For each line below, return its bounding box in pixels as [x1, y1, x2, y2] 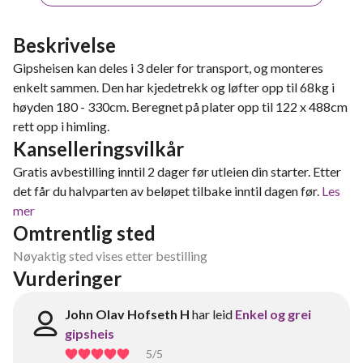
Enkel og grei [235, 306, 311, 322]
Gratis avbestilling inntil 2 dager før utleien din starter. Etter [13, 164, 341, 179]
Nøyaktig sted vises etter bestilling [13, 248, 207, 263]
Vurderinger [13, 267, 122, 290]
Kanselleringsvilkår [13, 137, 184, 160]
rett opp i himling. [13, 118, 109, 134]
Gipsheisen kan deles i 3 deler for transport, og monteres [13, 60, 323, 75]
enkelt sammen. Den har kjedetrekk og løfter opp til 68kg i [13, 79, 335, 95]
